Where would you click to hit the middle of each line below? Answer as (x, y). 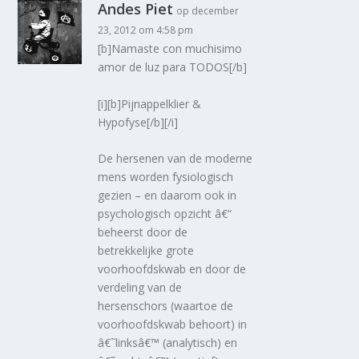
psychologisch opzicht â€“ (165, 214)
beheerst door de (143, 232)
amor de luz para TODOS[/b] (173, 67)
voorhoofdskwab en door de (172, 269)
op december (208, 11)
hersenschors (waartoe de (166, 306)
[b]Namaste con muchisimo (170, 49)
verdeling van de (140, 288)
